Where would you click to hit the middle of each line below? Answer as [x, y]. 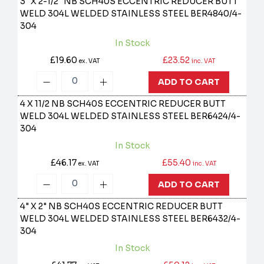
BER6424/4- [216, 116]
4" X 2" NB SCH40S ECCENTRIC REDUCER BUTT [122, 207]
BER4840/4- [216, 14]
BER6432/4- [216, 219]
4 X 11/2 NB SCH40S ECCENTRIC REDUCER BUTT [123, 104]
